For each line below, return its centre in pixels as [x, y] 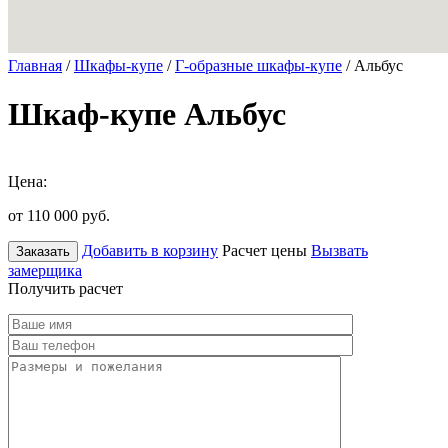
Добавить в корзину [150, 250]
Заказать [43, 251]
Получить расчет [65, 288]
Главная [35, 65]
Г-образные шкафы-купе [258, 65]
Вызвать [339, 250]
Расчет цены [264, 250]
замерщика [45, 270]
